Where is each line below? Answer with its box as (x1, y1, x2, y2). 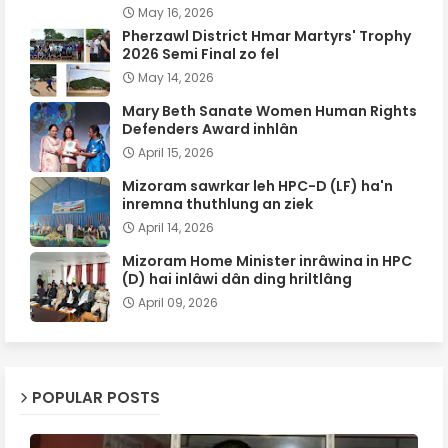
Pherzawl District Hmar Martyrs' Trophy (122, 25, 411, 46)
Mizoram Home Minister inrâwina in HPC (122, 250, 412, 271)
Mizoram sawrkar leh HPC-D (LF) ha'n (122, 175, 393, 196)
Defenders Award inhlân (122, 118, 298, 139)
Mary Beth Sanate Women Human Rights (122, 100, 417, 121)
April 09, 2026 (138, 293, 218, 311)
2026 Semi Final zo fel (122, 43, 279, 64)
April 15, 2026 (138, 143, 214, 161)
